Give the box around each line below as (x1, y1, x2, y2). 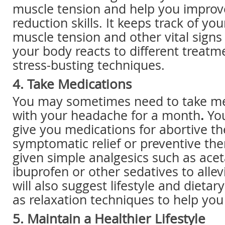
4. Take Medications (13, 75, 132, 93)
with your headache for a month (13, 107, 200, 124)
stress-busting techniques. (13, 57, 165, 73)
